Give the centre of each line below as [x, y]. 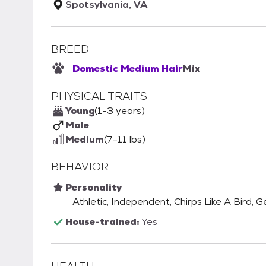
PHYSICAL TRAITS [99, 96]
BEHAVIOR [80, 167]
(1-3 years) [120, 111]
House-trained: [103, 222]
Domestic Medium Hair [128, 69]
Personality [94, 188]
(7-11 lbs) [125, 140]
